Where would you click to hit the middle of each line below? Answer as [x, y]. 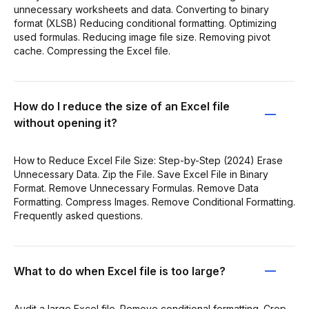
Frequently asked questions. [78, 215]
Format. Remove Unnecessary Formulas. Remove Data [136, 188]
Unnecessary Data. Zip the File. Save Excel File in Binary [141, 174]
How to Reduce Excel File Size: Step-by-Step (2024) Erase [148, 160]
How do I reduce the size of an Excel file [122, 106]
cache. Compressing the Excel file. [92, 50]
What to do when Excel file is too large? [120, 271]
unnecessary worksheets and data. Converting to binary [141, 9]
